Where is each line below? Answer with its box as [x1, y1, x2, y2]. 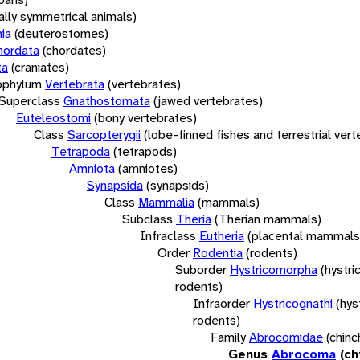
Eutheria [199, 227, 244, 244]
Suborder [175, 260, 227, 278]
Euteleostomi [16, 108, 91, 126]
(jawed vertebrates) [153, 92, 263, 109]
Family [211, 328, 246, 346]
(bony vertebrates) [94, 108, 197, 126]
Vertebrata [45, 75, 104, 92]
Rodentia [193, 243, 243, 261]
